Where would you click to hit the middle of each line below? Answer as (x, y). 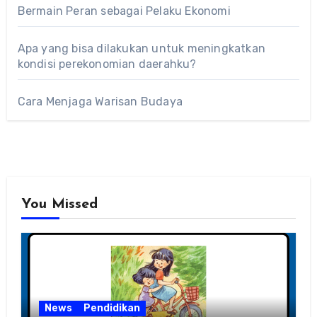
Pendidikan (111, 308)
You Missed (59, 204)
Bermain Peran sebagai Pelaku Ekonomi (124, 11)
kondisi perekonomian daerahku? (107, 64)
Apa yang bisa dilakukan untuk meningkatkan (141, 48)
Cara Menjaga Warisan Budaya (100, 101)
